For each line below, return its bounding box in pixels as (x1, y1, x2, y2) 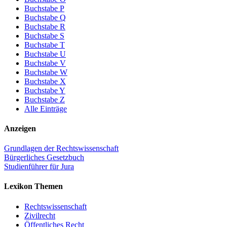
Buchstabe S (24, 31, 64, 40)
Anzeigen (4, 124, 36, 133)
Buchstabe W (24, 67, 67, 77)
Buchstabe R (24, 22, 65, 31)
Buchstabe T (24, 40, 65, 49)
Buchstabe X (24, 77, 66, 86)
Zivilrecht (24, 211, 55, 220)
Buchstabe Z (24, 95, 65, 104)
